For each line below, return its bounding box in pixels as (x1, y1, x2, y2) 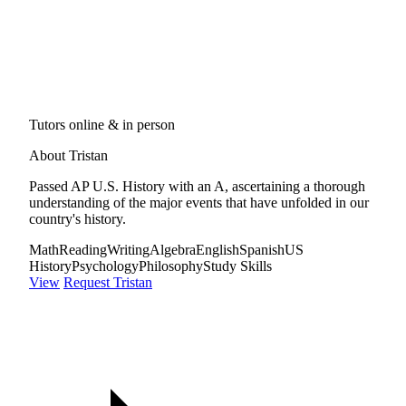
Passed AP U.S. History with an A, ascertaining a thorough (29, 178, 365, 194)
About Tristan (29, 147, 108, 163)
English (196, 241, 239, 257)
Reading (59, 241, 107, 257)
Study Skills (203, 257, 272, 274)
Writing (107, 241, 150, 257)
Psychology (72, 257, 139, 274)
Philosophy (139, 257, 203, 274)
